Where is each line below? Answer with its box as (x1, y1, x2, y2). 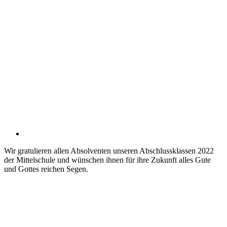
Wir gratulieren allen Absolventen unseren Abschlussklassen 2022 (4, 146, 214, 155)
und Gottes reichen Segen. (4, 164, 88, 173)
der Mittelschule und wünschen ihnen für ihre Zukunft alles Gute (4, 155, 211, 164)
